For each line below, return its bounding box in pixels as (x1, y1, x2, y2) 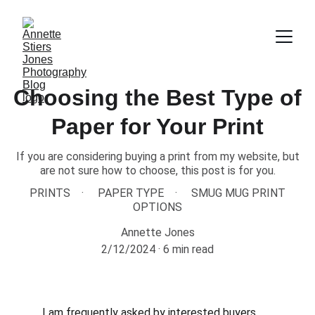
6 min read (163, 243, 214, 256)
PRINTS (30, 186, 70, 200)
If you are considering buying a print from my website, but (15, 150, 300, 163)
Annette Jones (120, 226, 195, 239)
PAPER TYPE (98, 186, 164, 200)
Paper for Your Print (51, 114, 264, 139)
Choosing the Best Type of (13, 85, 302, 110)
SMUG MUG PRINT (191, 186, 285, 200)
